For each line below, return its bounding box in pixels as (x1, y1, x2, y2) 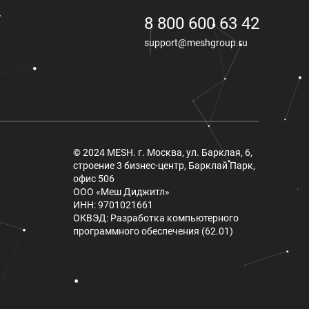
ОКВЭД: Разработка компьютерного (72, 212, 239, 224)
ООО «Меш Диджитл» (72, 186, 170, 198)
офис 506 (72, 173, 114, 185)
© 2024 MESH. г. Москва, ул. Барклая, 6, (72, 147, 252, 159)
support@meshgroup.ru (144, 37, 248, 49)
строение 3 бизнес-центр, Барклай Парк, (72, 160, 255, 172)
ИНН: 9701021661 (72, 199, 153, 211)
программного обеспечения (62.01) (72, 226, 233, 237)
